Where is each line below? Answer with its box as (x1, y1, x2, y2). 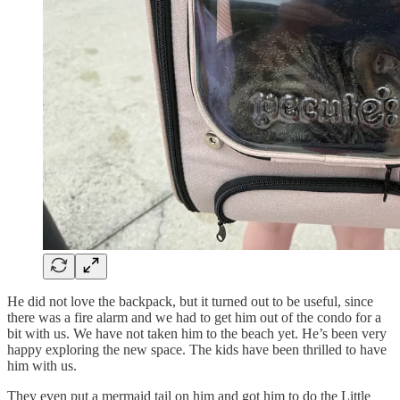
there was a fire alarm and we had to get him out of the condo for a (7, 309, 381, 325)
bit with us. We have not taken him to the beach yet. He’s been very (7, 325, 387, 341)
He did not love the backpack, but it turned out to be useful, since (7, 293, 373, 309)
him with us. (7, 357, 77, 373)
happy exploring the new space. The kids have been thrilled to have (7, 341, 387, 357)
